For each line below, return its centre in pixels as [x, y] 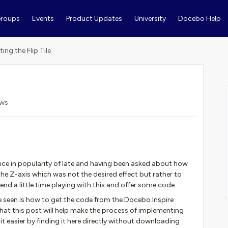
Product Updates [94, 19]
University [150, 19]
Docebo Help [199, 19]
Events [43, 19]
